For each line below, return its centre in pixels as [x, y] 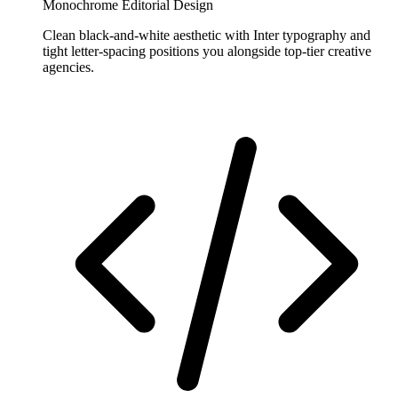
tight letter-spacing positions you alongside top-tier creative [207, 52]
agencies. [68, 68]
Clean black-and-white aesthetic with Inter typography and [207, 36]
